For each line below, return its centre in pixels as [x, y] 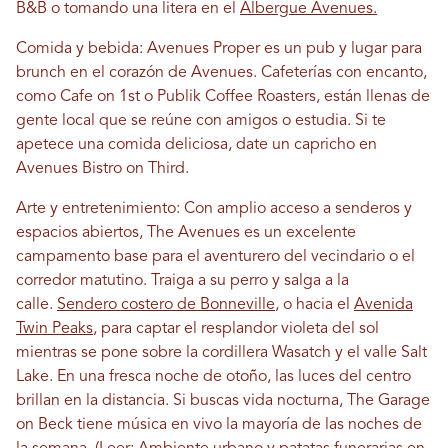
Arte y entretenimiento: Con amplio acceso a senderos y [214, 208]
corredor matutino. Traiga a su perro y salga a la [182, 280]
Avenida [383, 304]
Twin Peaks [54, 328]
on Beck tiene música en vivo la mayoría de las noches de [219, 424]
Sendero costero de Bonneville [166, 304]
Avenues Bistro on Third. [102, 168]
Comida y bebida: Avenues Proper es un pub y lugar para [219, 48]
